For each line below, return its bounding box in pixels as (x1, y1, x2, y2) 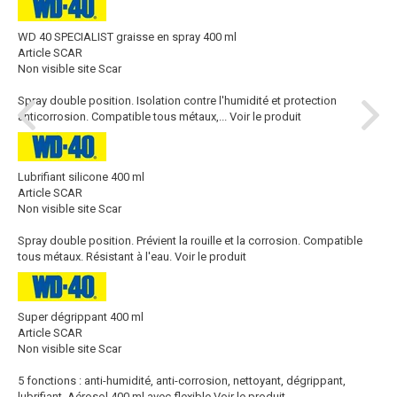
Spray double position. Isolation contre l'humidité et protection (18, 93, 337, 107)
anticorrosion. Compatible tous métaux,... (18, 109, 227, 123)
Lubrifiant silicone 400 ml (18, 169, 144, 183)
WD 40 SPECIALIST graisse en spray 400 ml (18, 29, 237, 43)
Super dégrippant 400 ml (18, 309, 144, 323)
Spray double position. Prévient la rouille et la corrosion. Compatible (18, 233, 362, 247)
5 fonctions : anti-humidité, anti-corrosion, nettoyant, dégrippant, (18, 373, 346, 387)
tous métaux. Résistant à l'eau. (18, 249, 172, 263)
